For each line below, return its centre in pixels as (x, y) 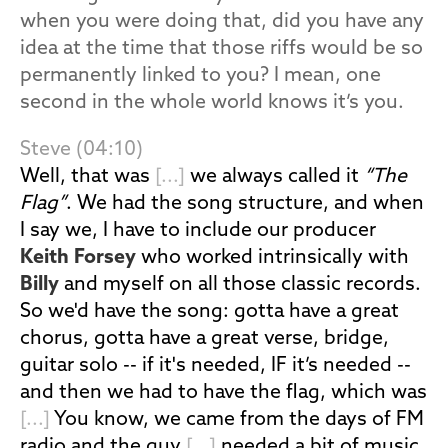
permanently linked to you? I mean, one (200, 76)
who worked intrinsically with (272, 258)
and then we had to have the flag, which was (223, 393)
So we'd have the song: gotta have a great (209, 312)
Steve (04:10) (81, 150)
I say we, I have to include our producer (198, 231)
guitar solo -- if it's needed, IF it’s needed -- (215, 366)
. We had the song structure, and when (245, 204)
